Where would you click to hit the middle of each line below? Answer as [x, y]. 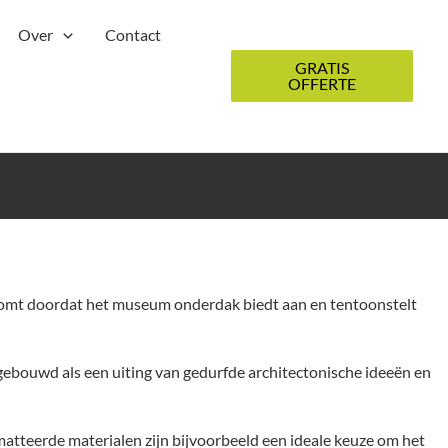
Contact [132, 34]
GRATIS [322, 67]
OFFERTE [322, 83]
